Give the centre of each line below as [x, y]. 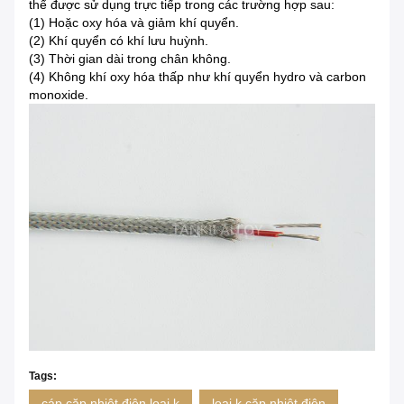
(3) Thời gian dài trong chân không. [130, 59]
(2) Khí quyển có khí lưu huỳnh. [119, 41]
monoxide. [59, 95]
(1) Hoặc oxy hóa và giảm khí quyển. [134, 23]
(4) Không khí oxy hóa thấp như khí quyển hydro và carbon [197, 77]
